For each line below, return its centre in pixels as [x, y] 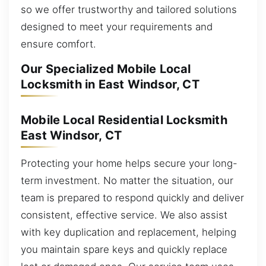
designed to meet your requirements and [117, 26]
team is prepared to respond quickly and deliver [132, 198]
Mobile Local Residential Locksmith [124, 120]
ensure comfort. [58, 44]
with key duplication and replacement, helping [129, 232]
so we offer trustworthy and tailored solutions [129, 9]
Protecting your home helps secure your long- [129, 164]
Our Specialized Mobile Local [106, 69]
